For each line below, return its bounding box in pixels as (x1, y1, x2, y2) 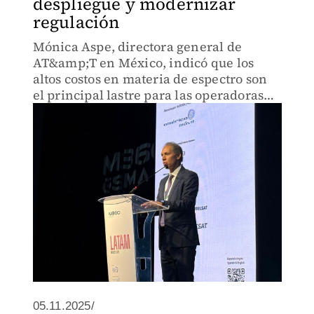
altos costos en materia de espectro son (32, 70, 268, 88)
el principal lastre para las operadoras (32, 86, 264, 104)
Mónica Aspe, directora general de (32, 38, 243, 55)
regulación (32, 11, 120, 34)
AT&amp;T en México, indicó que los (32, 54, 254, 71)
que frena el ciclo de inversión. (32, 102, 221, 120)
